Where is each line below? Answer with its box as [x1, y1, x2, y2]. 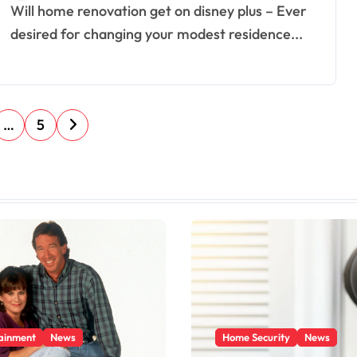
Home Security [222, 331, 290, 343]
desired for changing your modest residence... [10, 25, 303, 43]
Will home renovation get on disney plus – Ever [10, 2, 25, 20]
